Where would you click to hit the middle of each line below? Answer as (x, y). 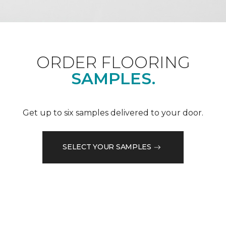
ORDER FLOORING (113, 62)
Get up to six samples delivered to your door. (113, 112)
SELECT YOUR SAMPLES (107, 147)
